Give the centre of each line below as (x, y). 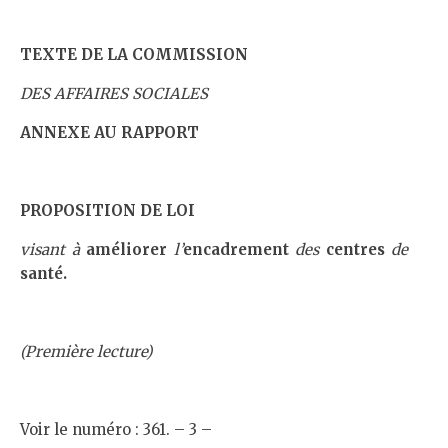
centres (358, 249)
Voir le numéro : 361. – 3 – (116, 429)
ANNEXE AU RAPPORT (109, 132)
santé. (43, 273)
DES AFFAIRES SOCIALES (114, 93)
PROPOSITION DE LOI (107, 210)
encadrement (238, 249)
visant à (53, 249)
